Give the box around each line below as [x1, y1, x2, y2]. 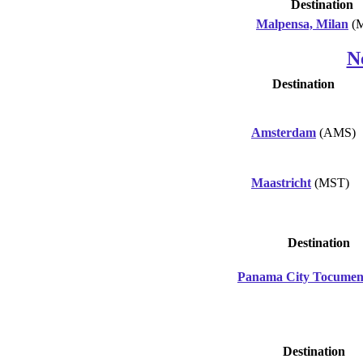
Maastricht [251, 175, 311, 190]
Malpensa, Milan [256, 16, 348, 31]
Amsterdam [251, 125, 316, 139]
